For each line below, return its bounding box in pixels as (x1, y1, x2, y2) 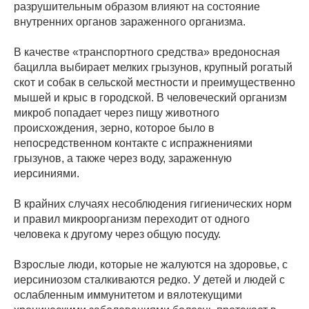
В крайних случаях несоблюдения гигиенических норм (14, 198, 292, 210)
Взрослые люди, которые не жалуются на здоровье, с (14, 259, 288, 271)
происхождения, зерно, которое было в (14, 122, 215, 134)
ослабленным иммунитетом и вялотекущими (14, 289, 242, 301)
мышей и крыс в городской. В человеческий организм (14, 92, 287, 104)
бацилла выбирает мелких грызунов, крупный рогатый (14, 61, 292, 74)
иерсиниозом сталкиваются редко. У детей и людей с (14, 274, 285, 286)
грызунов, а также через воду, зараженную (14, 152, 232, 165)
